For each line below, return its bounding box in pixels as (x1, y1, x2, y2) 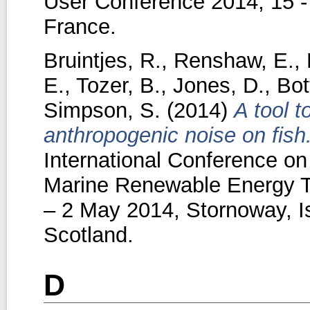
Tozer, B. (75, 73, 161, 98)
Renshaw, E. (173, 48, 294, 73)
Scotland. (43, 222, 134, 247)
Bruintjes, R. (43, 48, 161, 73)
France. (43, 14, 116, 39)
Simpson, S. (43, 98, 161, 122)
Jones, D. (172, 73, 264, 98)
